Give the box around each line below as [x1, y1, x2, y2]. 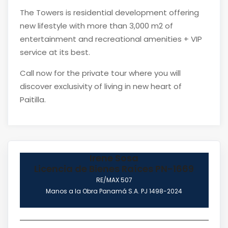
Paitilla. [19, 94, 46, 105]
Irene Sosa [90, 151, 138, 164]
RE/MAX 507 [96, 175, 132, 184]
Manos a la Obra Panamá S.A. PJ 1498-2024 [46, 186, 182, 195]
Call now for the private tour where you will [19, 67, 181, 78]
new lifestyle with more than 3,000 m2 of [19, 20, 173, 31]
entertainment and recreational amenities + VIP [19, 33, 202, 44]
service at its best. [19, 46, 90, 58]
